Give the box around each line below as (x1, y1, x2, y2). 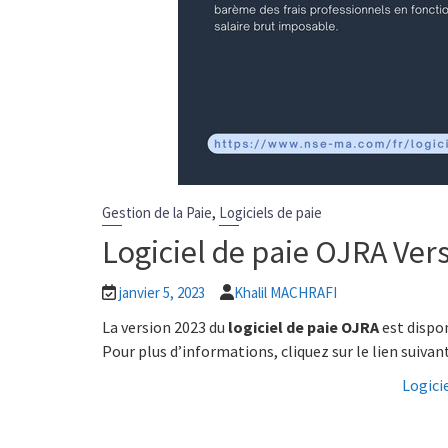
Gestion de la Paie (102, 203, 212, 223)
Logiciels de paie (219, 203, 322, 223)
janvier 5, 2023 (119, 283, 205, 303)
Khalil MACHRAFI (234, 283, 337, 303)
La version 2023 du (102, 317, 228, 338)
